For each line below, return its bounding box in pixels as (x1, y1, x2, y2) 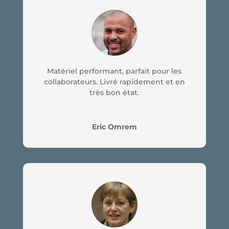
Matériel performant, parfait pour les (47, 66, 182, 76)
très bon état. (89, 87, 140, 97)
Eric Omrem (91, 122, 137, 131)
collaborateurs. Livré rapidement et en (43, 77, 185, 86)
